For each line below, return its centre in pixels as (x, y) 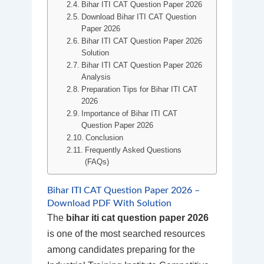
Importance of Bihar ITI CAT (130, 114)
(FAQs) (97, 162)
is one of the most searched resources (126, 234)
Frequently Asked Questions (133, 150)
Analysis (96, 77)
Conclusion (105, 138)
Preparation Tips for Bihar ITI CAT (140, 90)
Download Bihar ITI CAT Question (139, 17)
